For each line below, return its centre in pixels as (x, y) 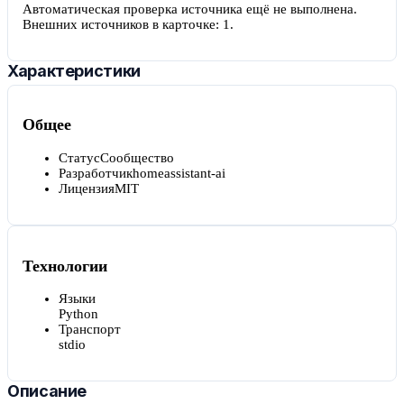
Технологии (65, 266)
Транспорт (90, 330)
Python (78, 314)
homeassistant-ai (179, 173)
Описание (47, 391)
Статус (79, 157)
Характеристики (74, 70)
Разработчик (96, 173)
